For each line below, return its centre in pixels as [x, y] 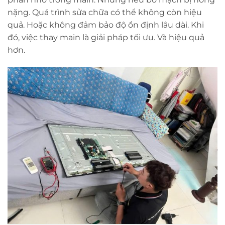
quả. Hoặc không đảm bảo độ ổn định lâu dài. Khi [106, 25]
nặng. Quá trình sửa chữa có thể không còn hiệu [105, 12]
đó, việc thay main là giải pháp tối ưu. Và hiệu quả [106, 37]
